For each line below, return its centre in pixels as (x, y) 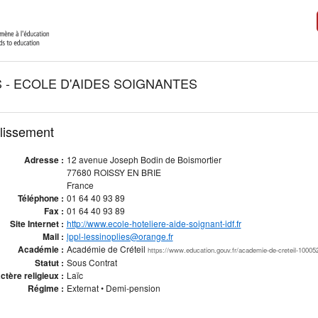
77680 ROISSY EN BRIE (114, 172)
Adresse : (44, 160)
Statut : (49, 263)
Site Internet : (37, 224)
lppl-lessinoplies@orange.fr (120, 236)
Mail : (53, 236)
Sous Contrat (92, 262)
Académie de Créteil (107, 249)
